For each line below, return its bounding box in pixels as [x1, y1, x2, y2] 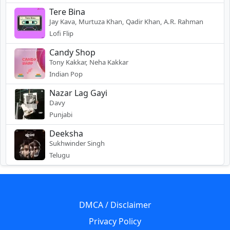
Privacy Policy [89, 215, 141, 227]
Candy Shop [49, 46, 95, 58]
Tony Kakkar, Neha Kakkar [49, 57, 128, 67]
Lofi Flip [49, 28, 73, 38]
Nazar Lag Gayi [49, 87, 107, 99]
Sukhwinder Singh [49, 138, 105, 148]
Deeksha [49, 127, 83, 139]
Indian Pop [49, 69, 83, 79]
